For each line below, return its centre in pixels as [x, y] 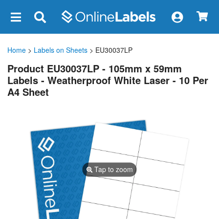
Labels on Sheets [61, 50]
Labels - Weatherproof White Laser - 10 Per [108, 80]
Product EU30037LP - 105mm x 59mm [95, 68]
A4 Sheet [28, 91]
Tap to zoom [112, 169]
